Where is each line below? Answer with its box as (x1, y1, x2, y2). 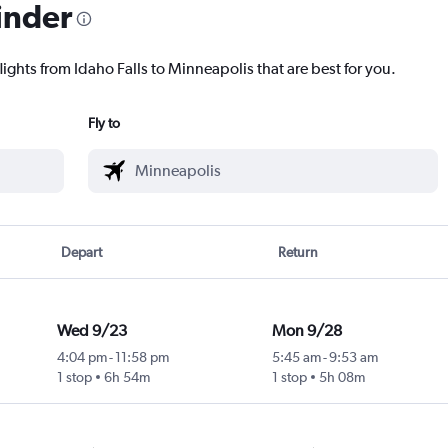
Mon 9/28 (271, 321, 342, 341)
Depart (61, 244, 103, 261)
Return (277, 244, 318, 261)
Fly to (88, 115, 120, 132)
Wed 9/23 (56, 321, 127, 341)
